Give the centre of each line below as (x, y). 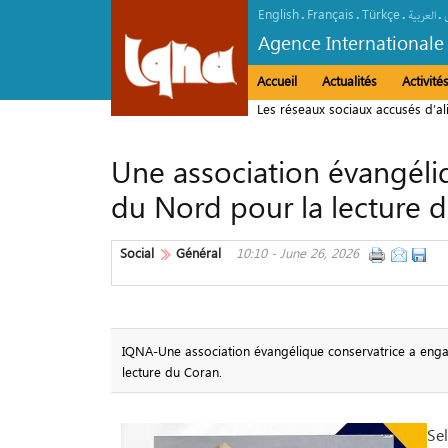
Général (198, 252)
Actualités (349, 80)
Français (330, 13)
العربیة (422, 15)
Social (137, 252)
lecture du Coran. (171, 371)
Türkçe (381, 13)
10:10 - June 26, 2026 (297, 252)
